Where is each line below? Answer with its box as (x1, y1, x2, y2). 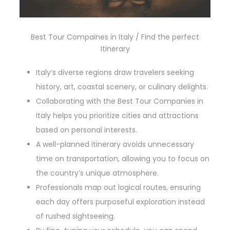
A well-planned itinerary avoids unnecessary (36, 139, 194, 150)
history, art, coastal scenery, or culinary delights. (36, 82, 208, 92)
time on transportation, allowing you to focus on (36, 154, 209, 164)
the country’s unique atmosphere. (36, 168, 159, 179)
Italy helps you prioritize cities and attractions (36, 110, 199, 121)
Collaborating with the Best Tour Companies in (36, 96, 203, 107)
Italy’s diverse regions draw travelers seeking (36, 67, 194, 78)
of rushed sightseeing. (36, 211, 115, 222)
